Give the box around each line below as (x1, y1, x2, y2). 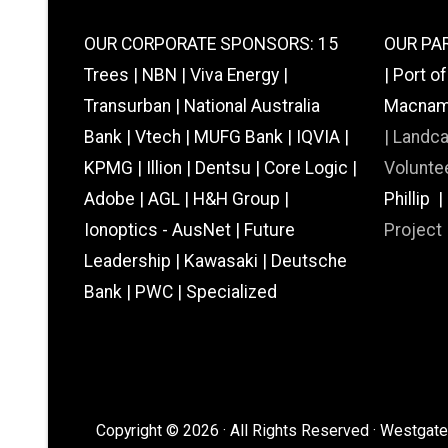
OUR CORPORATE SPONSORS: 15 (84, 34, 338, 55)
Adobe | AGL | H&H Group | (84, 189, 289, 210)
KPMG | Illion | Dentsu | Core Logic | (84, 158, 357, 179)
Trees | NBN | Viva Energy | (84, 65, 288, 86)
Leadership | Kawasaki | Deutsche (84, 251, 347, 272)
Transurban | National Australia (84, 96, 320, 117)
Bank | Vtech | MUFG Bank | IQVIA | (84, 127, 349, 148)
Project (384, 220, 442, 241)
